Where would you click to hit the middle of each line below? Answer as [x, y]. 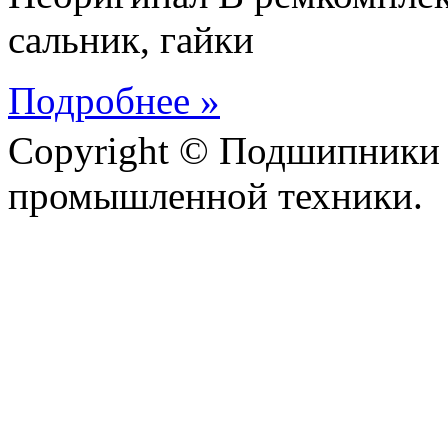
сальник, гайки [131, 40]
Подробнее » [114, 101]
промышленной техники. [215, 196]
